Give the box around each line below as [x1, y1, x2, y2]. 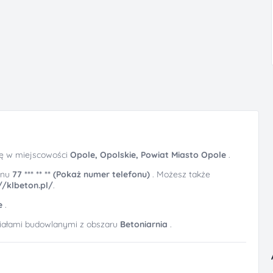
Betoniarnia [120, 219, 168, 230]
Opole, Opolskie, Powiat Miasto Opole [70, 149, 229, 160]
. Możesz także [152, 169, 210, 180]
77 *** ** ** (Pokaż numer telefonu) [12, 169, 152, 180]
